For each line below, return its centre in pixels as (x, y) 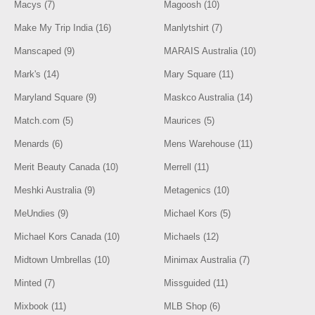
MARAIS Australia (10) (210, 51)
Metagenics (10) (197, 190)
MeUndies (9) (41, 213)
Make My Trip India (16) (63, 28)
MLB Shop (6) (192, 306)
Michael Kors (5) (198, 213)
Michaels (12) (192, 237)
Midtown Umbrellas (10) (62, 260)
